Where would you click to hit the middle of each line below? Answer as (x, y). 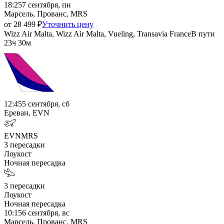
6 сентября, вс (46, 212)
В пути (203, 33)
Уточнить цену (68, 24)
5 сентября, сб (46, 103)
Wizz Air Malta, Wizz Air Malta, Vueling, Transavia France (97, 33)
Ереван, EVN (27, 112)
